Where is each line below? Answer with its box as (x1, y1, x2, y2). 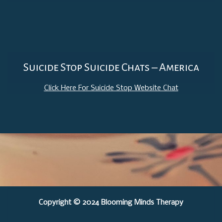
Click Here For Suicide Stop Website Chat (44, 84, 178, 93)
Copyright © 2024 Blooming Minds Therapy (39, 199, 183, 207)
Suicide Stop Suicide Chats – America (23, 61, 199, 74)
